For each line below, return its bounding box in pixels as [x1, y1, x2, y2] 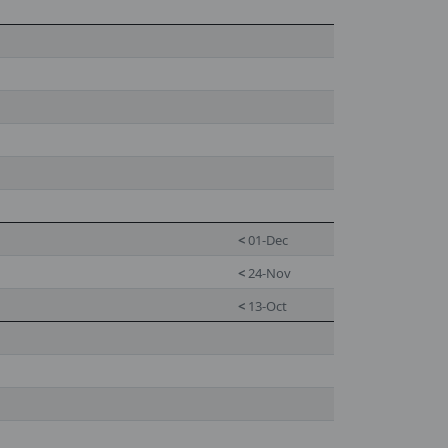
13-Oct [245, 297, 287, 315]
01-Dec [245, 231, 288, 249]
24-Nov [245, 264, 291, 282]
